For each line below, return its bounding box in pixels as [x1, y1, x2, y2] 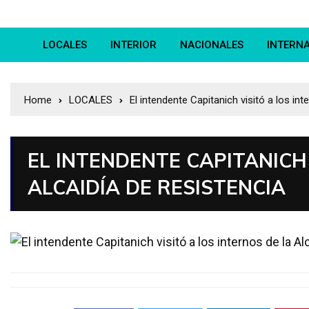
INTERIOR [110, 39, 157, 52]
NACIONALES [180, 39, 243, 52]
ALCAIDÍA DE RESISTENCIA [28, 175, 286, 200]
